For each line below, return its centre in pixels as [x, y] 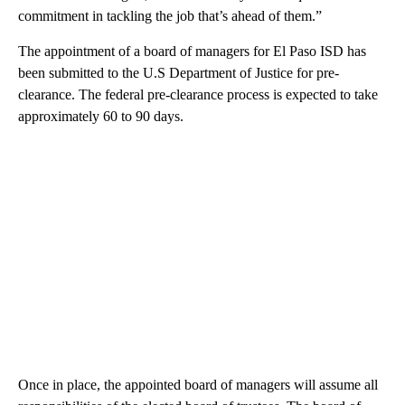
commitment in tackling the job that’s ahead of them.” [170, 16]
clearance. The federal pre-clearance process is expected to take [198, 95]
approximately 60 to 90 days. [101, 117]
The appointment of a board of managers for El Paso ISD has [192, 52]
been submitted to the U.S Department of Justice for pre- [179, 73]
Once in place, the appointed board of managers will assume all [198, 385]
